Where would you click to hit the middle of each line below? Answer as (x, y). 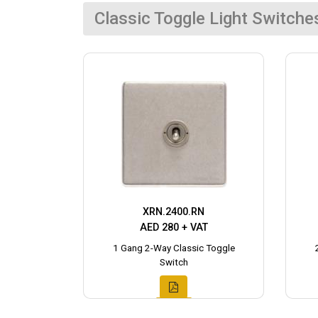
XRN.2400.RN (174, 212)
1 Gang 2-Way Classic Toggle (174, 248)
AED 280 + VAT (174, 227)
